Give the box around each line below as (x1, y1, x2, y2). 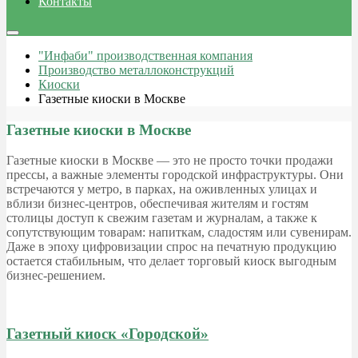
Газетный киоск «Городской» (6, 325, 209, 343)
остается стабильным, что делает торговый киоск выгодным (6, 254, 336, 268)
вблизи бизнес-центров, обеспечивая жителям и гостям (6, 197, 308, 211)
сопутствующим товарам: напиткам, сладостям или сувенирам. (6, 225, 352, 240)
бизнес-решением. (6, 268, 105, 283)
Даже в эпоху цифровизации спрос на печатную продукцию (6, 240, 336, 254)
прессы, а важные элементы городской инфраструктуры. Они (6, 168, 344, 182)
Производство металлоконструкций (38, 63, 234, 77)
